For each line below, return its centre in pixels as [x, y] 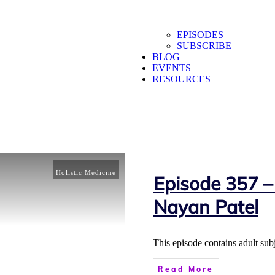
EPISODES [200, 35]
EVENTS [172, 68]
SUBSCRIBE [204, 46]
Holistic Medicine [86, 173]
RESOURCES [181, 79]
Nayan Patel [206, 207]
